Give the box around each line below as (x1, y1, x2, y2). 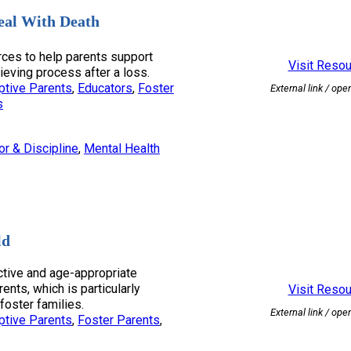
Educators (78, 81, 132, 96)
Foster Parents (78, 312, 160, 327)
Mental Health (84, 141, 160, 157)
